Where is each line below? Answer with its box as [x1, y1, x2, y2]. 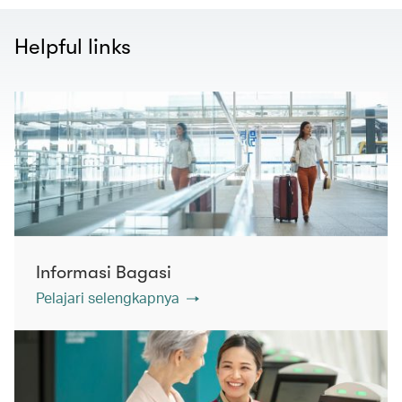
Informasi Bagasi [36, 261, 171, 283]
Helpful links [14, 34, 131, 59]
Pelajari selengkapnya [36, 287, 179, 307]
